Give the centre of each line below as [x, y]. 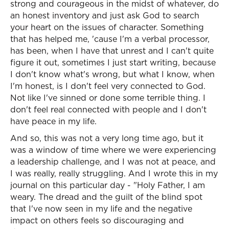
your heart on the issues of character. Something [107, 27]
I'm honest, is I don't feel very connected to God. [108, 86]
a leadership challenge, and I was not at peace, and [113, 162]
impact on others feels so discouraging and [97, 220]
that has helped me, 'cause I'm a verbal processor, [110, 39]
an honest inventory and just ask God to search [105, 15]
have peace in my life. [53, 121]
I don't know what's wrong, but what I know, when [112, 74]
